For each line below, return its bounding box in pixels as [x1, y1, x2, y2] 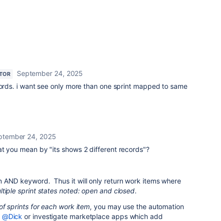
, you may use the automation [90, 202, 184, 211]
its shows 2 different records [52, 145, 143, 153]
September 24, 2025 [16, 69, 83, 77]
